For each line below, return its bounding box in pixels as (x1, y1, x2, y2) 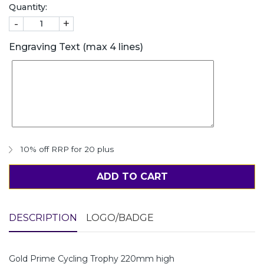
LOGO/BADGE (86, 212, 154, 223)
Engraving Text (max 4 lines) (9, 41, 143, 52)
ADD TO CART (96, 170, 168, 182)
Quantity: (9, 1, 47, 12)
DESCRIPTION (9, 212, 77, 223)
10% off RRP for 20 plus (21, 144, 114, 154)
